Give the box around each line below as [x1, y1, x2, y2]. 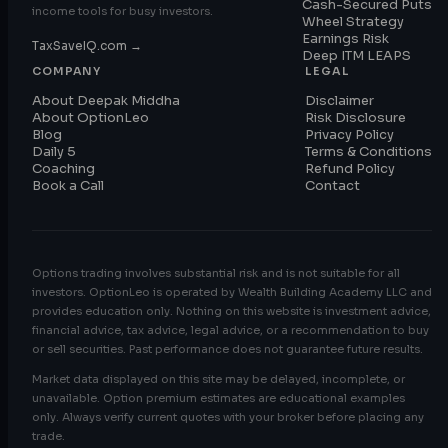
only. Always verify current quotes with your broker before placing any [32, 410, 424, 425]
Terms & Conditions [305, 143, 432, 161]
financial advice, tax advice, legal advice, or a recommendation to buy [32, 323, 429, 338]
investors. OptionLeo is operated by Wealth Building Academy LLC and [32, 285, 432, 300]
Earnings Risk [302, 30, 389, 48]
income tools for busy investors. [32, 4, 213, 19]
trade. [32, 429, 65, 444]
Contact [305, 177, 360, 195]
